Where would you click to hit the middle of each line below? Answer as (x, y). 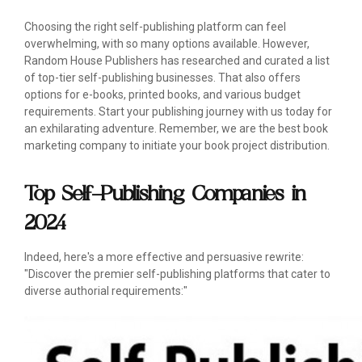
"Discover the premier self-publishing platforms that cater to (177, 274)
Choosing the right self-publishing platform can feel (155, 27)
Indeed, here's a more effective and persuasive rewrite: (164, 257)
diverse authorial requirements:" (106, 291)
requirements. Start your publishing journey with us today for (178, 112)
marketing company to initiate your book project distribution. (177, 146)
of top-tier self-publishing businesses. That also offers (162, 78)
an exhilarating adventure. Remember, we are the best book (176, 129)
